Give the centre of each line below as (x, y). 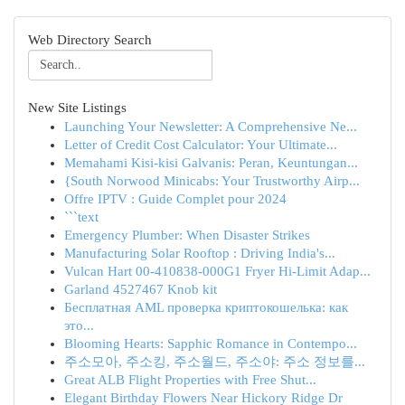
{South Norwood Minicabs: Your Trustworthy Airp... (212, 181)
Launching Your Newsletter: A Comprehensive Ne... (211, 127)
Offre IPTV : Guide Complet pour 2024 (175, 199)
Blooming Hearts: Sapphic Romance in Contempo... (211, 344)
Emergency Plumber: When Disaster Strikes (187, 235)
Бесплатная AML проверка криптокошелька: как (206, 307)
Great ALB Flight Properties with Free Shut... (190, 380)
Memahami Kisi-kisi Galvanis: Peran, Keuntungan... (211, 163)
